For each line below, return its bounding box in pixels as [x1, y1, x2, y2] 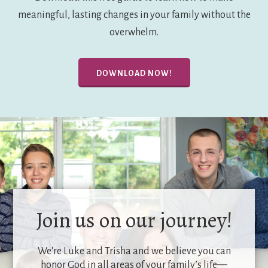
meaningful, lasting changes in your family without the [17, 9, 251, 20]
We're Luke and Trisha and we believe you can [37, 245, 231, 257]
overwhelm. [109, 26, 159, 38]
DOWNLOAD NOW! [96, 69, 172, 78]
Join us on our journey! [35, 205, 233, 234]
